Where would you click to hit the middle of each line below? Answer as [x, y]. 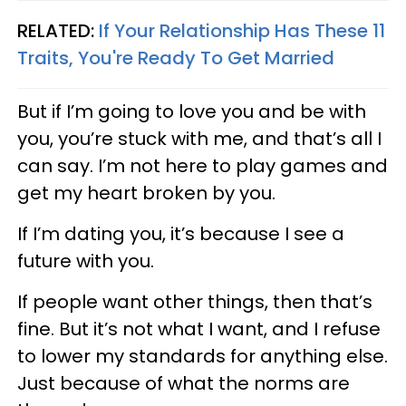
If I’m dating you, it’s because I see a [181, 233]
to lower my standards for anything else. [203, 356]
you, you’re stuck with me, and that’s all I [199, 138]
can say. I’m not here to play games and [203, 165]
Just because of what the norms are [184, 383]
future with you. [86, 261]
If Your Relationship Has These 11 [242, 30]
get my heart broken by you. [146, 193]
